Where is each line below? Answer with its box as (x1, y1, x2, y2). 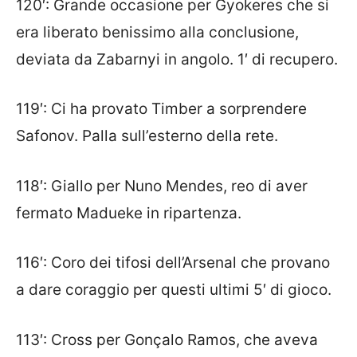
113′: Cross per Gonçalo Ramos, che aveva (16, 330, 318, 349)
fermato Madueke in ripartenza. (16, 203, 241, 222)
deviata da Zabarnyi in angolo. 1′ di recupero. (16, 49, 338, 69)
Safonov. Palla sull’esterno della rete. (16, 127, 278, 146)
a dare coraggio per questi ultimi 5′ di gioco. (16, 280, 331, 300)
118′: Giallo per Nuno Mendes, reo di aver (16, 176, 308, 195)
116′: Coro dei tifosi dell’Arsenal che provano (16, 253, 330, 273)
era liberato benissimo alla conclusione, (16, 22, 299, 41)
